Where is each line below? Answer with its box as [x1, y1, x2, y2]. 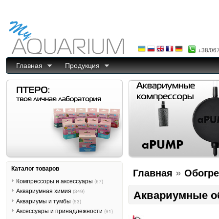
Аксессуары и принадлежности [16, 206, 104, 215]
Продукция [65, 60, 100, 70]
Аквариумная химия [16, 186, 73, 195]
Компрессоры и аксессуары [16, 176, 94, 185]
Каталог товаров [11, 164, 59, 173]
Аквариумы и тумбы [16, 196, 72, 205]
